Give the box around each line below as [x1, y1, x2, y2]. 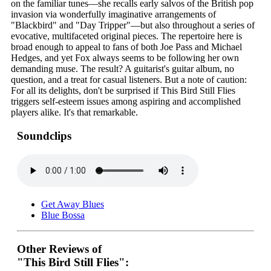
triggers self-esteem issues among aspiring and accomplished [11, 96, 241, 107]
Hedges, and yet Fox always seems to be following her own [11, 53, 239, 64]
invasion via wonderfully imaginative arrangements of [11, 9, 216, 20]
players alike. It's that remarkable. [11, 107, 138, 118]
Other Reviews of [17, 243, 102, 256]
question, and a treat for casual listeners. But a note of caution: [11, 74, 247, 85]
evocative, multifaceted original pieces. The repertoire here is [11, 31, 242, 42]
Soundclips [17, 129, 71, 142]
